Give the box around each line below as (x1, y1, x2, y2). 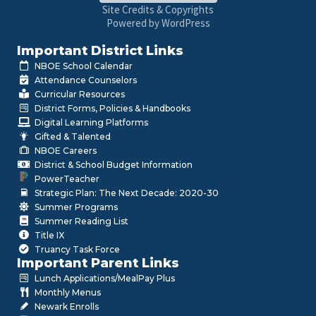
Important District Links (17, 42, 183, 59)
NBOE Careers (35, 145, 97, 156)
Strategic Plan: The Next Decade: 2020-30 (35, 187, 219, 198)
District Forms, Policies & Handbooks (35, 102, 190, 114)
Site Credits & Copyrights (102, 2, 214, 16)
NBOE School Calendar (35, 60, 133, 71)
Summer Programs (35, 201, 118, 212)
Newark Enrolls (35, 300, 99, 312)
